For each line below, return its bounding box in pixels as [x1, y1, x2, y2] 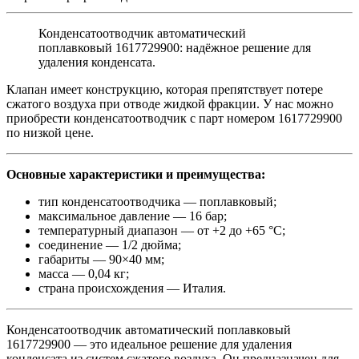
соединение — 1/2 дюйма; [38, 237, 181, 252]
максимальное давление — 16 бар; [38, 208, 227, 223]
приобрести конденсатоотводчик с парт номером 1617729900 [6, 111, 342, 125]
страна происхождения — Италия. [38, 280, 226, 295]
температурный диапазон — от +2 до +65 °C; [38, 223, 285, 237]
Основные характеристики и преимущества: [6, 167, 265, 181]
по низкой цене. [6, 125, 94, 139]
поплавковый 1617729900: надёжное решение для [38, 40, 311, 54]
